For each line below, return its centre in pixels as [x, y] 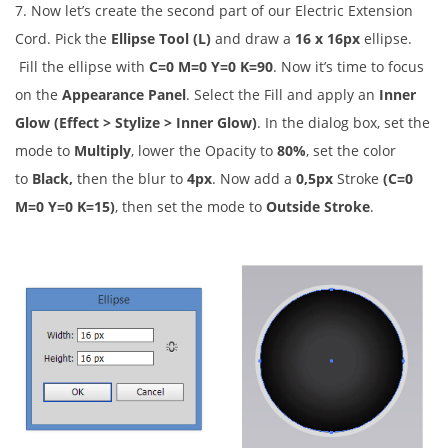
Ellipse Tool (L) [161, 38]
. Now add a [254, 178]
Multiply [102, 150]
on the [38, 94]
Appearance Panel [124, 94]
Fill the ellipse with [82, 66]
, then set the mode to [190, 206]
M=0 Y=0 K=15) [65, 206]
